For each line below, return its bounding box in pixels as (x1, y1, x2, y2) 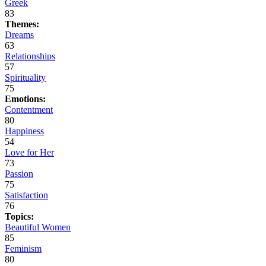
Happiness (5, 126, 44, 137)
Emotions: (5, 94, 46, 104)
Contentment (5, 104, 53, 115)
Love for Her (5, 147, 54, 158)
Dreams (5, 30, 34, 40)
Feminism (5, 243, 42, 254)
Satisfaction (5, 190, 48, 201)
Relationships (5, 51, 55, 62)
